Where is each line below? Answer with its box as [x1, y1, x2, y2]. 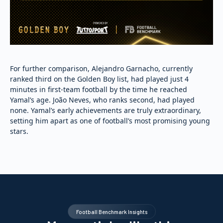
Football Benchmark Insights [76, 208, 147, 215]
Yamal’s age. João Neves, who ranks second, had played [10, 95, 195, 105]
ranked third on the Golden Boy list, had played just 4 [10, 74, 189, 84]
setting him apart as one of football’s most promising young [10, 115, 210, 125]
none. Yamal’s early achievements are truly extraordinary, [10, 105, 201, 115]
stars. [10, 126, 28, 136]
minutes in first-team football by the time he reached [10, 84, 187, 94]
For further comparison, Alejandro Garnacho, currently [10, 63, 193, 73]
